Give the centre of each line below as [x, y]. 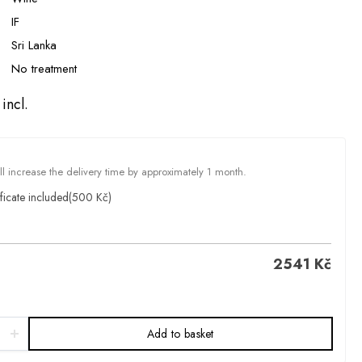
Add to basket [180, 334]
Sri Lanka [34, 45]
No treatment [44, 69]
